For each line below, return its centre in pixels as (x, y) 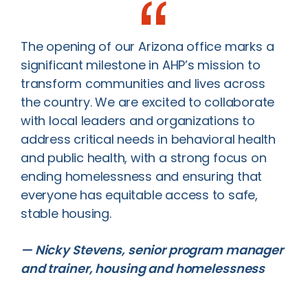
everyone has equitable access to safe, (140, 195)
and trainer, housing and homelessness (143, 268)
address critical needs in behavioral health (148, 139)
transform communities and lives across (143, 84)
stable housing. (66, 213)
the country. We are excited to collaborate (148, 102)
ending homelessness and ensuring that (142, 176)
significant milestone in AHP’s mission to (141, 65)
